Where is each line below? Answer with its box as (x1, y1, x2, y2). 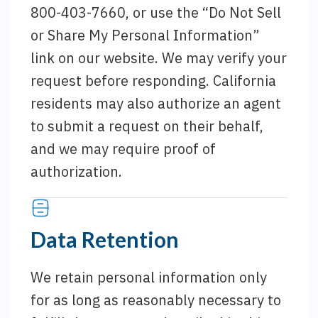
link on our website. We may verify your (31, 48, 287, 67)
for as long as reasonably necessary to (31, 290, 282, 309)
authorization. (31, 162, 123, 181)
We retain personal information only (31, 268, 268, 287)
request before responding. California (31, 71, 277, 90)
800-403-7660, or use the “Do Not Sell (31, 3, 282, 22)
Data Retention (31, 226, 180, 252)
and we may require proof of (31, 139, 216, 158)
